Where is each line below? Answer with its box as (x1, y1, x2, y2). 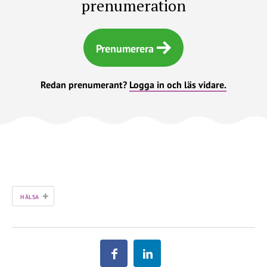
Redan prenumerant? (41, 79, 129, 91)
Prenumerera (96, 42, 154, 56)
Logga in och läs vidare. (129, 79, 226, 91)
